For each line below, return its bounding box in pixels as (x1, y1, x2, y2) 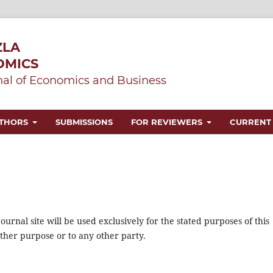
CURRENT (230, 116, 272, 127)
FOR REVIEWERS (131, 116, 205, 127)
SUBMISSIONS (55, 116, 113, 127)
